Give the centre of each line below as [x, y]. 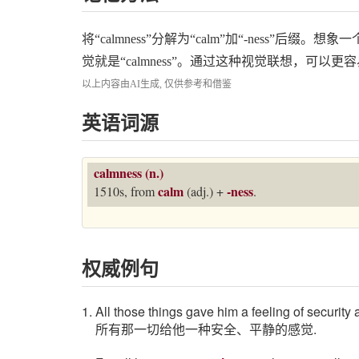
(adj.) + [205, 192]
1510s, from [126, 192]
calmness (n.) [129, 172]
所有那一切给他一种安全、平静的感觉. [206, 329]
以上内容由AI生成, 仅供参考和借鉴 [157, 84]
